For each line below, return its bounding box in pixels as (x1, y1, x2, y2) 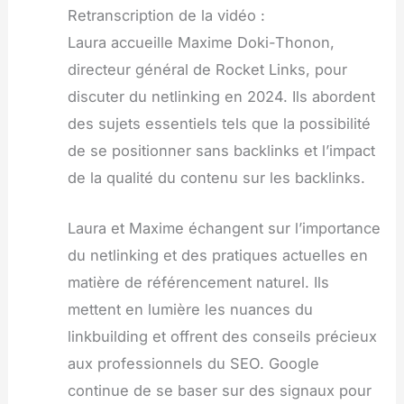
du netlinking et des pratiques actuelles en (67, 246, 368, 265)
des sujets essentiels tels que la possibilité (67, 114, 371, 133)
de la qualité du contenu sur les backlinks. (67, 168, 365, 187)
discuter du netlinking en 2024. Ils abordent (67, 87, 375, 106)
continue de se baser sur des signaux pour (67, 381, 372, 400)
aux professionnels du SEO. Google (67, 354, 319, 373)
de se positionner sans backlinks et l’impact (67, 141, 375, 160)
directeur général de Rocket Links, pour (67, 60, 347, 78)
